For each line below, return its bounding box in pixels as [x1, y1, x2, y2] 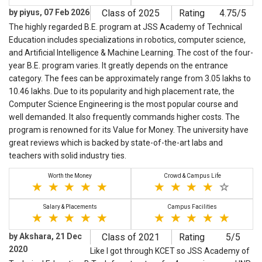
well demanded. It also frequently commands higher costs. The [9, 112, 240, 122]
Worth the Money [48, 173, 92, 180]
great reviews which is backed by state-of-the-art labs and [9, 138, 223, 148]
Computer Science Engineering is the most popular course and [9, 99, 238, 109]
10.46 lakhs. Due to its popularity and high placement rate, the [9, 87, 235, 96]
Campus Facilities [167, 204, 217, 211]
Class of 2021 [102, 232, 160, 243]
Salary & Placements [43, 204, 97, 211]
